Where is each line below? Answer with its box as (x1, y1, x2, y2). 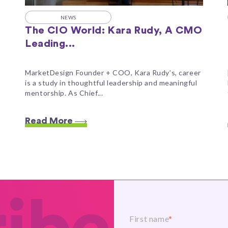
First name (129, 213, 169, 223)
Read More (25, 116, 75, 126)
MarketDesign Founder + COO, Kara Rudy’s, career (25, 68, 201, 77)
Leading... (25, 39, 75, 49)
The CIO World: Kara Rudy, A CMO (25, 25, 203, 36)
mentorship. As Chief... (25, 88, 103, 97)
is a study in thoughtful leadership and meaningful (25, 78, 197, 87)
